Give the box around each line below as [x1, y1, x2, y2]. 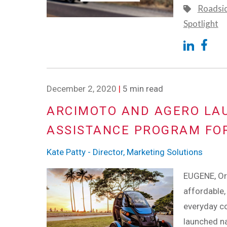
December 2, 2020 [47, 84, 117, 94]
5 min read [121, 84, 163, 94]
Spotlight [183, 18, 218, 29]
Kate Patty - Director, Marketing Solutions [47, 146, 203, 157]
